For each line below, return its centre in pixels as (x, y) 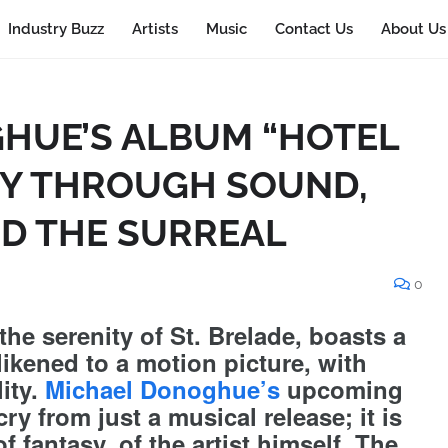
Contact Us (314, 29)
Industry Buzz (56, 29)
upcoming (341, 389)
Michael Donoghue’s (162, 389)
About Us (413, 29)
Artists (155, 29)
